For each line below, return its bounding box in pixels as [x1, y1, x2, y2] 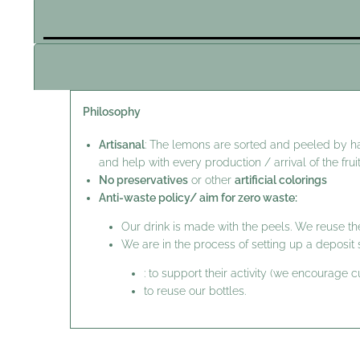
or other [188, 174, 235, 187]
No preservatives [99, 174, 188, 187]
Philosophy [83, 104, 141, 118]
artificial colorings [235, 174, 327, 187]
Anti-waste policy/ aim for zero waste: [99, 191, 297, 205]
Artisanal [99, 138, 145, 152]
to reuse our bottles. [144, 284, 246, 298]
